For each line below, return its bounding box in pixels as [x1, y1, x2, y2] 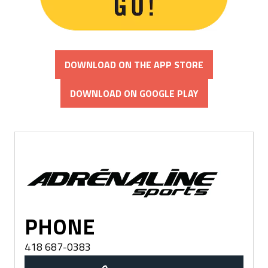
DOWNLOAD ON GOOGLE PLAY [69, 86, 199, 101]
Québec [24, 156, 54, 170]
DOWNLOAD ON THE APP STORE [65, 57, 203, 72]
